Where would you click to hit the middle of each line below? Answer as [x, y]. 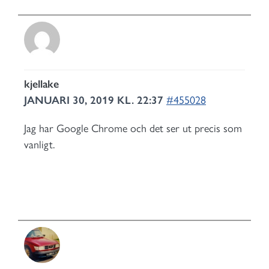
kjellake [41, 84]
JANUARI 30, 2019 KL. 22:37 [95, 100]
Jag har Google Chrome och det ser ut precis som [133, 128]
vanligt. [39, 145]
